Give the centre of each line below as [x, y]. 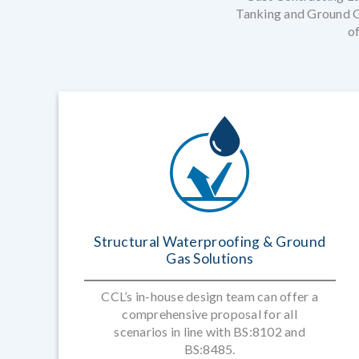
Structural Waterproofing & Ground [210, 242]
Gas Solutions [210, 258]
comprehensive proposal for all [210, 314]
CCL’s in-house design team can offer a [210, 296]
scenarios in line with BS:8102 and [210, 331]
